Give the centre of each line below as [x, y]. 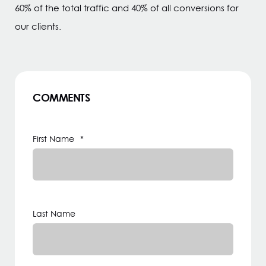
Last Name [54, 214]
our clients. [38, 26]
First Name [53, 139]
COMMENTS [61, 97]
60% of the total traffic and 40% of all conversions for [127, 8]
